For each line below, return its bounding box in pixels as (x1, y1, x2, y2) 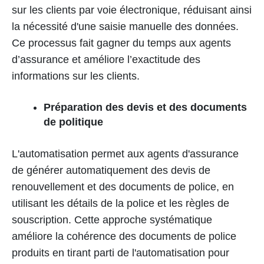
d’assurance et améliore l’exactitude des (12, 54, 200, 66)
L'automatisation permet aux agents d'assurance (12, 148, 239, 160)
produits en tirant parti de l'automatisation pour (12, 247, 229, 259)
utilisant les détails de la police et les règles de (12, 197, 229, 210)
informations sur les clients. (12, 70, 140, 82)
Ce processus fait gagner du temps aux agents (12, 37, 231, 49)
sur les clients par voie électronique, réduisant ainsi (12, 4, 252, 16)
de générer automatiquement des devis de (12, 164, 210, 177)
